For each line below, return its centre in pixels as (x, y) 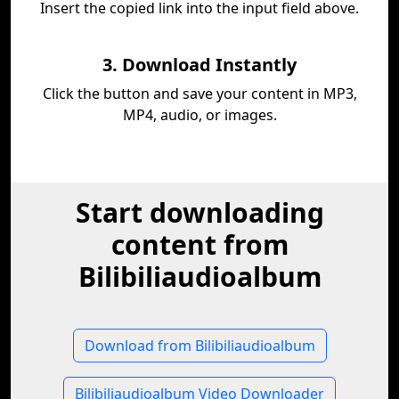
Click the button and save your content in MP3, (199, 94)
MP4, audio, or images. (199, 115)
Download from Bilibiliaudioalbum (199, 346)
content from (199, 244)
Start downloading (199, 212)
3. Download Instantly (199, 65)
